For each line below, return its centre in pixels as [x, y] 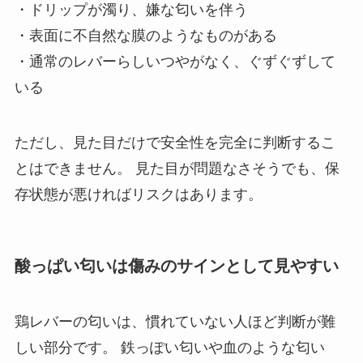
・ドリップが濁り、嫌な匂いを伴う [131, 10]
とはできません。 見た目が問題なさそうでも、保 [177, 168]
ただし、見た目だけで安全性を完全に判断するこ [175, 142]
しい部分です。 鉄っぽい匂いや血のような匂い [169, 348]
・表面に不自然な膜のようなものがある [145, 36]
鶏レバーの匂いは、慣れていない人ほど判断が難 [175, 322]
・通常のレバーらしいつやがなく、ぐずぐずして [175, 62]
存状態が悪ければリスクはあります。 [138, 194]
